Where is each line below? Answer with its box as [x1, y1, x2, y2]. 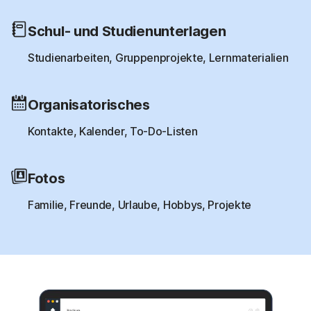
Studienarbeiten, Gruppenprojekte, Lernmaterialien [28, 50, 289, 65]
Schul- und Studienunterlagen [28, 22, 226, 40]
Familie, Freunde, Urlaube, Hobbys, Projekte [28, 197, 252, 212]
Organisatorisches [28, 96, 150, 113]
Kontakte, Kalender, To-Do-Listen [28, 124, 198, 138]
